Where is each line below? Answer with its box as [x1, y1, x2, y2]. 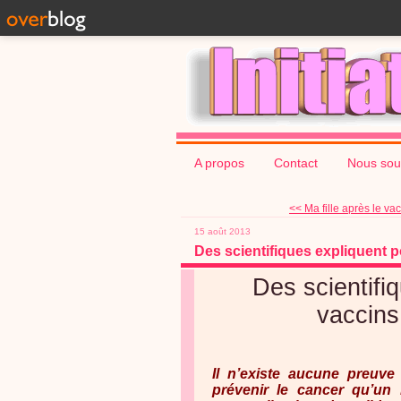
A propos [194, 156, 244, 170]
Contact [274, 156, 318, 170]
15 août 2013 [194, 226, 251, 236]
